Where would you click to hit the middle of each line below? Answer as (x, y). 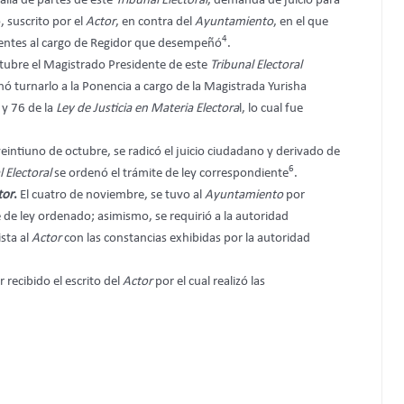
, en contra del (155, 22)
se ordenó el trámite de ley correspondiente (171, 173)
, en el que (300, 22)
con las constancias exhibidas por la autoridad (187, 238)
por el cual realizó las (210, 281)
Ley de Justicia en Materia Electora (147, 108)
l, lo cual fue (271, 108)
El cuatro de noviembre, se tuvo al (112, 195)
